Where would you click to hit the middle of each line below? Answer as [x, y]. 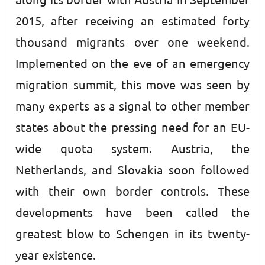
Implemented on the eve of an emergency [132, 64]
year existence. [56, 256]
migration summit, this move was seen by [132, 85]
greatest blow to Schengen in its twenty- [132, 234]
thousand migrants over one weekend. [132, 43]
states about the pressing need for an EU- [132, 128]
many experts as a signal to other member [132, 106]
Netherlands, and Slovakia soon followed [132, 170]
